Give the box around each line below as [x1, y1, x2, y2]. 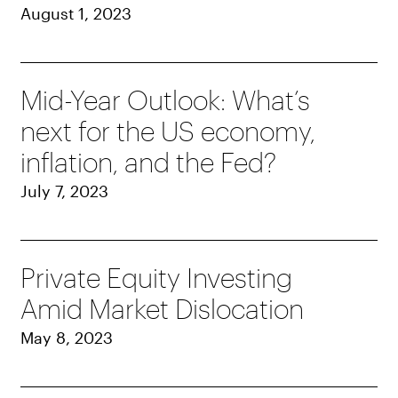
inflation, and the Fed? [20, 147, 277, 179]
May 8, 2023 [20, 328, 114, 348]
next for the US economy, [20, 115, 316, 147]
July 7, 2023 [20, 181, 109, 202]
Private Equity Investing [20, 262, 293, 294]
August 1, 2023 [20, 4, 132, 24]
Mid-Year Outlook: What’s [20, 84, 311, 116]
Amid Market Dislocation [20, 293, 305, 325]
